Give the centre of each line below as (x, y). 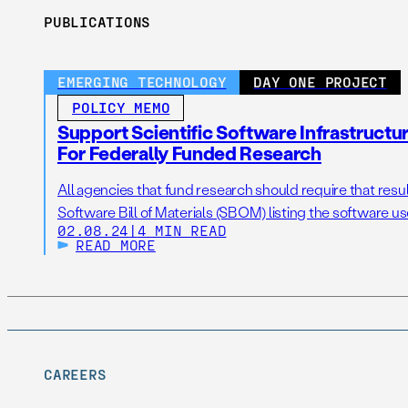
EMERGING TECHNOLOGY (142, 82)
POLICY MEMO (121, 107)
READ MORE (116, 245)
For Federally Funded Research (189, 153)
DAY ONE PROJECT (320, 82)
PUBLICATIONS (97, 21)
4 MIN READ (182, 230)
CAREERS (75, 374)
